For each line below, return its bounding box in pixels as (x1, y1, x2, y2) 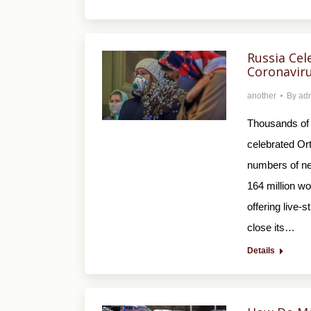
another (246, 91, 276, 101)
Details (246, 246, 275, 255)
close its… (246, 221, 295, 233)
